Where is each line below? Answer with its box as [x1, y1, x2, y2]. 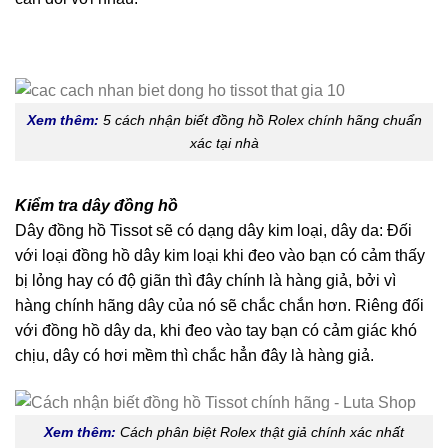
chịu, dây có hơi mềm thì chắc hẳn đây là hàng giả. [15, 346, 374, 364]
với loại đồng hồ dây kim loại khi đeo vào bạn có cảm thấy [15, 246, 425, 264]
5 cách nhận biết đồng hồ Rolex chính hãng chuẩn [102, 112, 422, 129]
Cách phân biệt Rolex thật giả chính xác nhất [120, 423, 404, 440]
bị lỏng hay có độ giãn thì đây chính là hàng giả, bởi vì [15, 271, 396, 289]
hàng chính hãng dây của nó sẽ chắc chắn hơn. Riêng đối [15, 296, 424, 314]
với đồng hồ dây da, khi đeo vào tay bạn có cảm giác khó [15, 321, 417, 339]
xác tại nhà [189, 135, 259, 152]
